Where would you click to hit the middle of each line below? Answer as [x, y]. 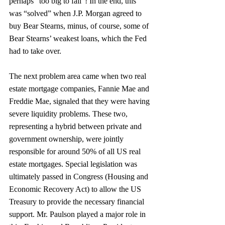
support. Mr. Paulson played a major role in [78, 214]
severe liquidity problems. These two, [69, 114]
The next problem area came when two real [79, 76]
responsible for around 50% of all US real [76, 151]
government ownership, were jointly [67, 139]
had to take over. [35, 51]
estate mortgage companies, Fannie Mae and [80, 89]
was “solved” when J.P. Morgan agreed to [76, 13]
